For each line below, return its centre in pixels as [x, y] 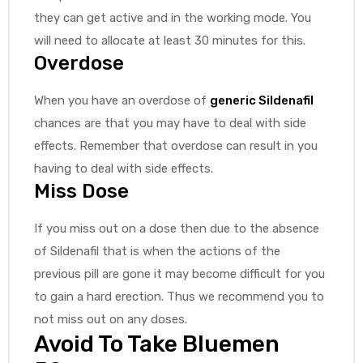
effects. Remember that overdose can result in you [176, 145]
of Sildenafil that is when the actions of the [157, 251]
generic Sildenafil [262, 100]
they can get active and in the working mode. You [173, 17]
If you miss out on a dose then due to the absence [177, 228]
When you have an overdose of [122, 100]
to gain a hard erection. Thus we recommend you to [179, 296]
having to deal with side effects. [124, 168]
